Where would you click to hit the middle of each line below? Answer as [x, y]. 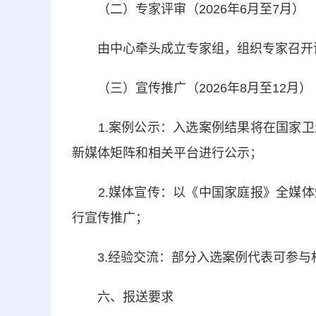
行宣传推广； [110, 218]
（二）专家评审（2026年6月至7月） [188, 9]
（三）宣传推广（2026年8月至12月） [192, 88]
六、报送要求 [123, 297]
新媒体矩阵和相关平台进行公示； [167, 153]
